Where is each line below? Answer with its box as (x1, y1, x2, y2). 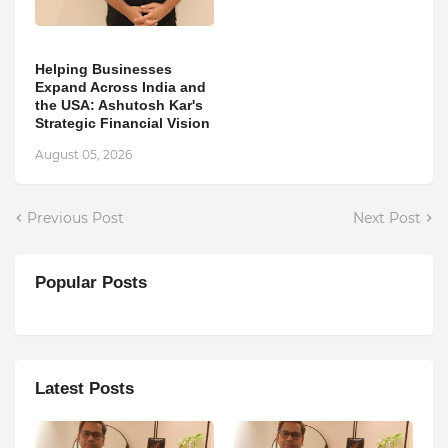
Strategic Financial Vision (35, 114, 210, 131)
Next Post (353, 208, 421, 227)
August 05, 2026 (35, 146, 132, 162)
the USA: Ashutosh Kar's (35, 96, 203, 113)
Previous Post (27, 208, 124, 227)
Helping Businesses (35, 60, 172, 77)
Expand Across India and (35, 78, 206, 95)
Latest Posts (35, 378, 134, 398)
